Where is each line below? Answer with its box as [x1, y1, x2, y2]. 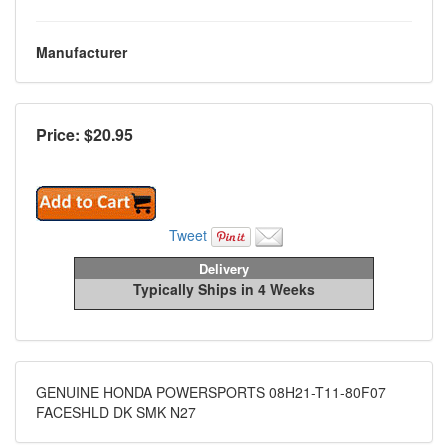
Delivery [199, 259, 249, 279]
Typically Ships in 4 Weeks [133, 279, 315, 300]
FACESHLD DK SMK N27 [36, 402, 196, 423]
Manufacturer [36, 42, 127, 63]
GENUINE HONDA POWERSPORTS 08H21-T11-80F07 [36, 382, 386, 403]
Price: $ [36, 123, 93, 147]
